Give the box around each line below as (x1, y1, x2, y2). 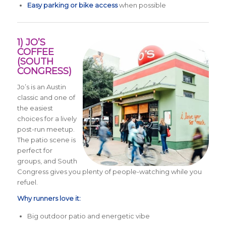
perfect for (17, 146, 52, 155)
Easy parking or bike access (27, 1, 118, 10)
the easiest (17, 104, 53, 112)
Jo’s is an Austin (17, 83, 66, 91)
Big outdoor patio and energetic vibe (27, 212, 150, 220)
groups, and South (17, 157, 77, 165)
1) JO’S (17, 37, 45, 48)
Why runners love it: (17, 194, 81, 203)
